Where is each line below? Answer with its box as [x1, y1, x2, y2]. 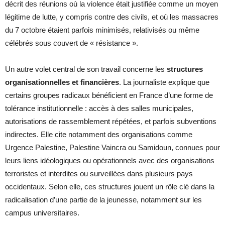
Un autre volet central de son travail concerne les [5, 65, 167, 74]
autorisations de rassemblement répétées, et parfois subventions [5, 117, 216, 126]
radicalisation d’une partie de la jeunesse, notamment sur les [5, 195, 202, 204]
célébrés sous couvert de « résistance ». [5, 39, 138, 48]
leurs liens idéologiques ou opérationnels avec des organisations [5, 156, 214, 165]
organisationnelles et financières [5, 78, 119, 87]
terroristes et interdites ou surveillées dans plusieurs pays [5, 169, 193, 178]
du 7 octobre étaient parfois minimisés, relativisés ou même [5, 26, 199, 35]
